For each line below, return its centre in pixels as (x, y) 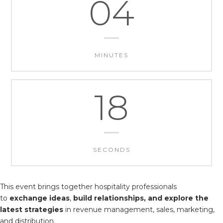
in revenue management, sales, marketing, (140, 210)
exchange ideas (39, 198)
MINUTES (111, 55)
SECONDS (111, 150)
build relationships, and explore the (141, 198)
